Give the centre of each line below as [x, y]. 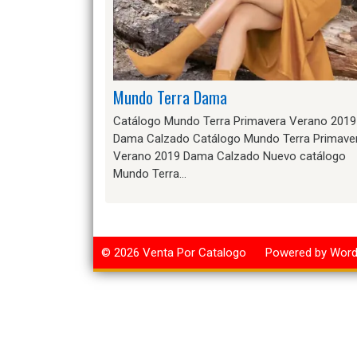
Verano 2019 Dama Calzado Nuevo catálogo [229, 156]
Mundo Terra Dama [170, 97]
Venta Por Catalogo [194, 253]
